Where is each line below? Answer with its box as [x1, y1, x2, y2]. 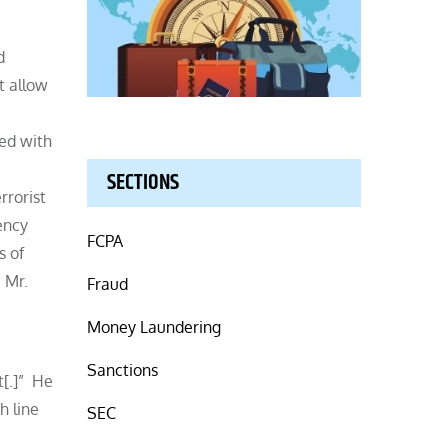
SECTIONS [107, 165, 180, 200]
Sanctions [87, 359, 159, 380]
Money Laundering [87, 316, 222, 337]
